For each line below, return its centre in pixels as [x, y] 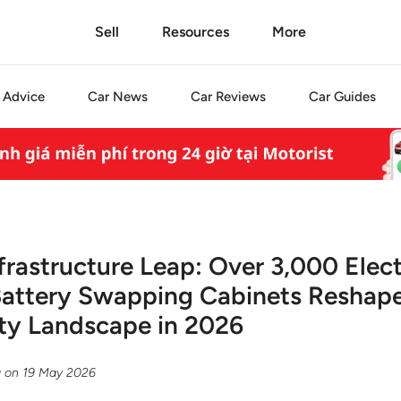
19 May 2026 [60, 372]
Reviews [239, 97]
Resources [196, 32]
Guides [353, 97]
